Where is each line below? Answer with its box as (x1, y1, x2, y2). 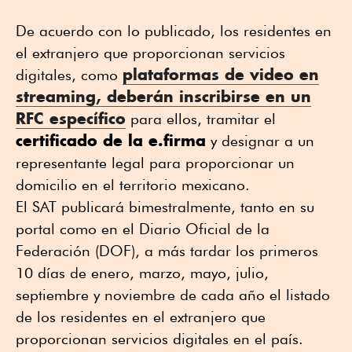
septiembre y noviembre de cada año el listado (16, 285, 330, 303)
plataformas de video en (123, 64, 319, 84)
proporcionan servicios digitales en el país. (16, 329, 303, 347)
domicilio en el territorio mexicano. (16, 175, 250, 193)
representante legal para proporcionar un (16, 153, 295, 171)
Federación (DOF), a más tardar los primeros (16, 241, 318, 259)
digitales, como (16, 65, 123, 83)
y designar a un (206, 131, 314, 149)
